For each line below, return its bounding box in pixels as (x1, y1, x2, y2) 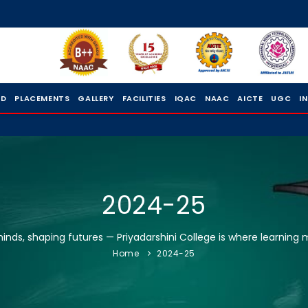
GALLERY (78, 93, 114, 104)
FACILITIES (122, 93, 166, 104)
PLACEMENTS (14, 93, 70, 104)
